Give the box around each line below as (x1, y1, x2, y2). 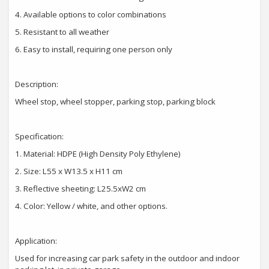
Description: (15, 79, 58, 90)
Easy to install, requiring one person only (23, 44, 172, 55)
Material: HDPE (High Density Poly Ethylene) (23, 148, 181, 160)
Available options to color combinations (23, 9, 166, 20)
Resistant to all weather (23, 26, 109, 38)
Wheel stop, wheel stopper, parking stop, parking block (15, 96, 216, 107)
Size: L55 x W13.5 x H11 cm (23, 166, 122, 177)
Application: (15, 235, 57, 247)
